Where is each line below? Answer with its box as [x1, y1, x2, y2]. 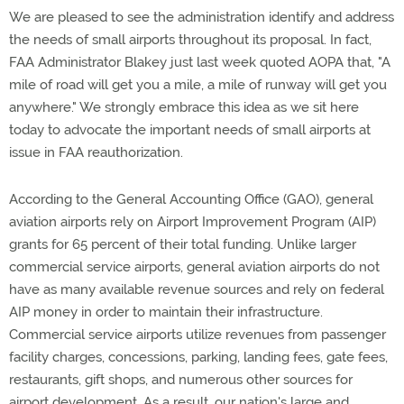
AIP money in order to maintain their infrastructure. [9, 304, 323, 320]
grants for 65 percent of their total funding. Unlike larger [9, 236, 356, 252]
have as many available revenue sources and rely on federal [9, 281, 384, 298]
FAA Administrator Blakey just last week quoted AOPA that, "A [9, 54, 390, 70]
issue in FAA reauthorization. [9, 144, 183, 161]
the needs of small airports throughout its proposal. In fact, [9, 32, 372, 48]
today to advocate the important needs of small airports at [9, 122, 371, 138]
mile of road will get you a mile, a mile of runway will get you [9, 77, 387, 93]
